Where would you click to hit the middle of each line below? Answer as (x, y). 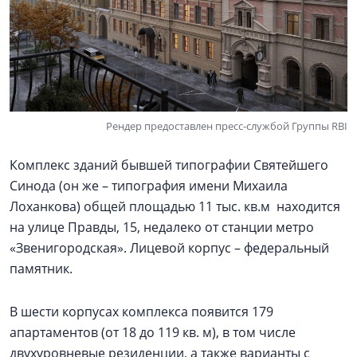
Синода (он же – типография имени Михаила (149, 185)
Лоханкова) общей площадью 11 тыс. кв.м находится (175, 206)
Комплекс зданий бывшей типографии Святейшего (169, 165)
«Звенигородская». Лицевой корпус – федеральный (169, 247)
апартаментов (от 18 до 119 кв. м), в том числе (153, 332)
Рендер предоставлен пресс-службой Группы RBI (227, 126)
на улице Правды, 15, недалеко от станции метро (162, 227)
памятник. (41, 268)
